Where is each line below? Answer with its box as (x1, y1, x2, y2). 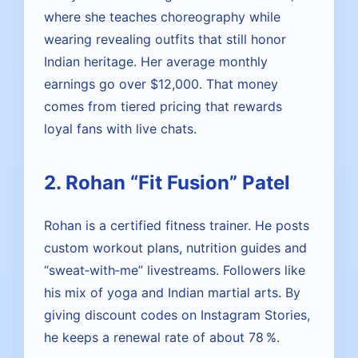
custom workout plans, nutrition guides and (44, 240, 307, 256)
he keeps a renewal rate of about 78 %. (44, 329, 280, 345)
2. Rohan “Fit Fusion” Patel (44, 171, 290, 194)
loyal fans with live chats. (44, 121, 197, 137)
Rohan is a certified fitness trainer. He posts (44, 217, 309, 233)
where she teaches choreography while (44, 9, 280, 25)
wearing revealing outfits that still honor (44, 31, 286, 47)
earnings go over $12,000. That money (44, 76, 278, 92)
